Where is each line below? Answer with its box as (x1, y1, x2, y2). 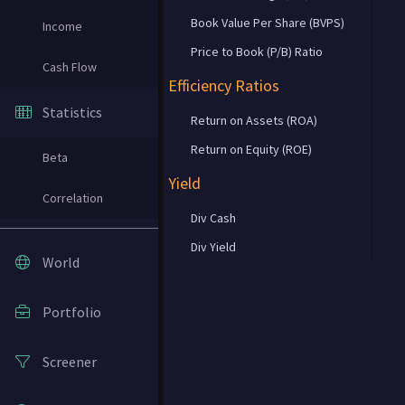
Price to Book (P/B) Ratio (191, 43, 323, 60)
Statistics (42, 103, 102, 121)
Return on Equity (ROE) (191, 141, 312, 157)
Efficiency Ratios (168, 75, 279, 96)
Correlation (42, 190, 103, 206)
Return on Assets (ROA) (191, 112, 317, 128)
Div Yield (191, 239, 236, 255)
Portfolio (42, 303, 101, 321)
